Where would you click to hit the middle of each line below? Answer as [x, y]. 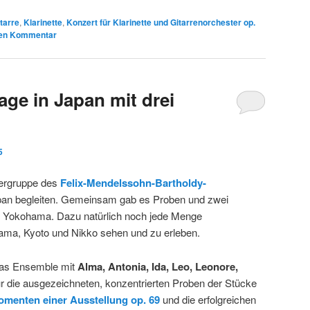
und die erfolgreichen [208, 299]
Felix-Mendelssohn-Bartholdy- [133, 183]
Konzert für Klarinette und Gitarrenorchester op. [161, 22]
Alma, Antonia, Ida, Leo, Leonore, [158, 266]
